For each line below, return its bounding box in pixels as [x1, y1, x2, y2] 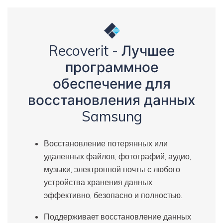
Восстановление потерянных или [44, 138, 168, 149]
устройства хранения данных [44, 177, 152, 188]
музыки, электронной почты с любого [44, 164, 180, 175]
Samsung [81, 108, 142, 125]
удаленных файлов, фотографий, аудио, [44, 151, 191, 162]
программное [65, 58, 158, 76]
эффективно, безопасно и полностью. [44, 190, 182, 201]
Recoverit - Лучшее [48, 42, 175, 60]
